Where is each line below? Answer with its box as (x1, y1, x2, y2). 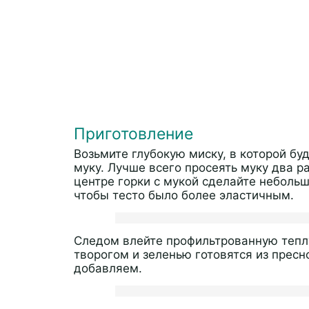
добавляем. (74, 261, 142, 275)
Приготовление (74, 124, 193, 143)
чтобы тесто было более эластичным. (74, 188, 294, 202)
